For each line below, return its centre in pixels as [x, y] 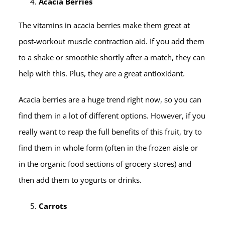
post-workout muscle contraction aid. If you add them [112, 41]
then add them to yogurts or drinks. [80, 180]
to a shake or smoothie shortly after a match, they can [112, 58]
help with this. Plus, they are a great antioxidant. [102, 74]
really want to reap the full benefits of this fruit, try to [110, 132]
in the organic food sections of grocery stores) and [105, 164]
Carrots [53, 206]
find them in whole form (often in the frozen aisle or [108, 148]
